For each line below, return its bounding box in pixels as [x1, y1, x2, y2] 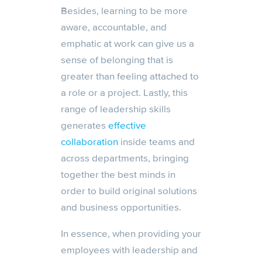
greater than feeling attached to [61, 70, 199, 83]
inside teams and [118, 136, 195, 149]
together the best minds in [61, 168, 175, 181]
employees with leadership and [61, 244, 198, 257]
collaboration [61, 136, 118, 149]
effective [108, 119, 146, 132]
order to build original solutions [61, 185, 197, 198]
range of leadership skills [61, 103, 171, 116]
